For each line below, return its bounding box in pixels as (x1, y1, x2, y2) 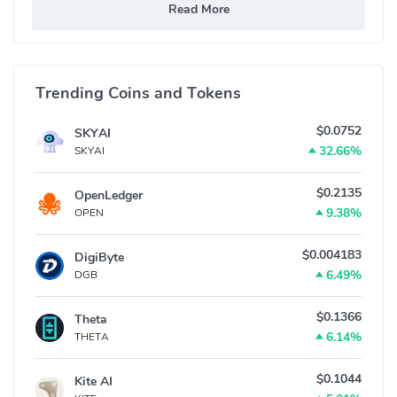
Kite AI (74, 373, 113, 391)
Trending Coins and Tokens (35, 82, 241, 105)
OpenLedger (74, 187, 143, 205)
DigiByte (74, 249, 124, 267)
